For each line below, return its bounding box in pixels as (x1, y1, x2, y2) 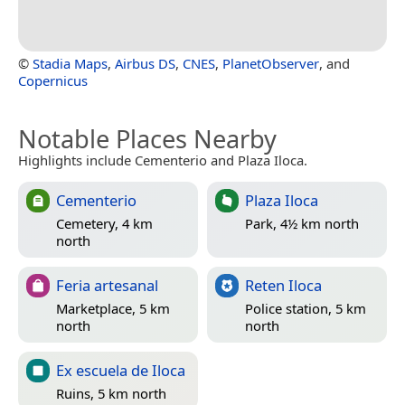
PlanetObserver (222, 53, 319, 72)
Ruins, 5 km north (56, 384, 166, 403)
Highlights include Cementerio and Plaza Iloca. (18, 150, 307, 169)
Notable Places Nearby (18, 121, 277, 155)
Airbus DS (115, 53, 175, 72)
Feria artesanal (56, 274, 158, 296)
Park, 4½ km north (245, 214, 359, 233)
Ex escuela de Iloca (56, 359, 185, 381)
